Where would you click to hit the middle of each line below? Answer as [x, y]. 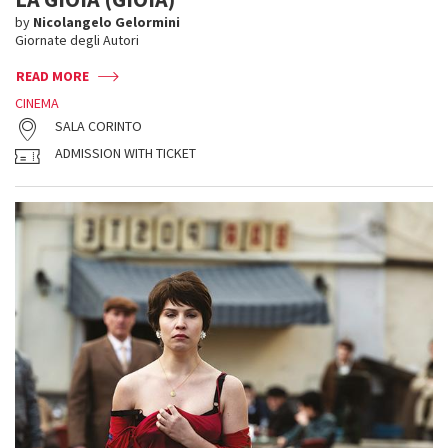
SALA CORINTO [98, 126]
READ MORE [52, 76]
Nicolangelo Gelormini [106, 22]
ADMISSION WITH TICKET [125, 153]
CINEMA [37, 103]
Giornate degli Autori [77, 40]
